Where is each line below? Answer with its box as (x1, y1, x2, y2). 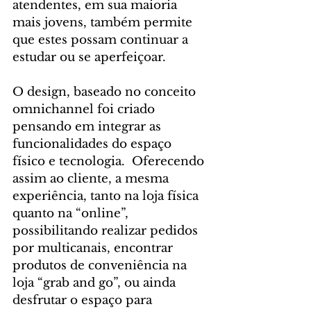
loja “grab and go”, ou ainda (12, 276, 179, 291)
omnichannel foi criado (12, 102, 158, 117)
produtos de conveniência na (12, 258, 190, 274)
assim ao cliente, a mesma (12, 171, 172, 187)
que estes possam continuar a (12, 33, 192, 48)
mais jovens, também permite (12, 15, 196, 31)
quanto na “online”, (12, 206, 132, 221)
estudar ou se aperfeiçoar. (12, 50, 166, 65)
